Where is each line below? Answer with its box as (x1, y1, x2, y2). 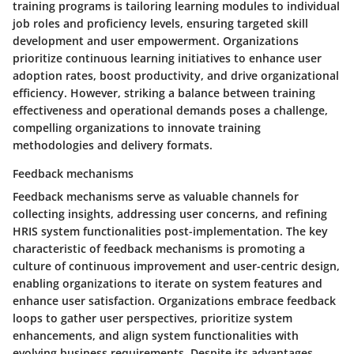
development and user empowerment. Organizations (13, 32, 299, 48)
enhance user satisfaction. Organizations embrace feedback (13, 292, 336, 308)
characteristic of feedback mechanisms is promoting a (13, 240, 305, 256)
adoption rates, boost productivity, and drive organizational (13, 67, 339, 83)
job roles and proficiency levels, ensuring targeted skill (13, 15, 308, 31)
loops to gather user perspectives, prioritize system (13, 310, 292, 326)
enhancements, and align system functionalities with (13, 327, 299, 343)
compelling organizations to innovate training (13, 119, 261, 135)
